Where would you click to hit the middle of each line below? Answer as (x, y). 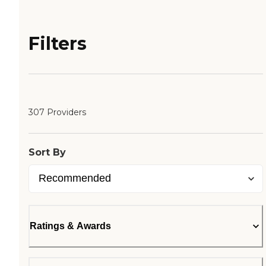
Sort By (47, 153)
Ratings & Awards (70, 226)
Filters (58, 44)
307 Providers (57, 113)
